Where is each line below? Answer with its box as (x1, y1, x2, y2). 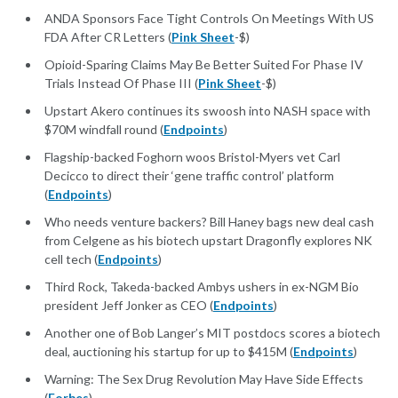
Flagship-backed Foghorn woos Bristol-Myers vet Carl (44, 149, 340, 165)
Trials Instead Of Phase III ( (44, 76, 198, 92)
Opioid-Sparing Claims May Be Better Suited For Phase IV (44, 57, 363, 73)
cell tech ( (44, 251, 98, 267)
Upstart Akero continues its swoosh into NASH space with (44, 103, 370, 119)
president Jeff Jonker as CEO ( (44, 298, 213, 314)
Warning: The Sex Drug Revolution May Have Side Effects (44, 371, 363, 387)
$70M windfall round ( (44, 122, 163, 138)
